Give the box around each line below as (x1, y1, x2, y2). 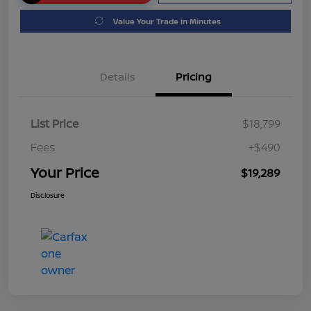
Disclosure (31, 190, 65, 200)
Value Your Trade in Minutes (113, 15, 221, 26)
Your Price (31, 162, 99, 182)
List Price (31, 115, 78, 131)
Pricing (176, 69, 212, 84)
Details (99, 69, 135, 84)
